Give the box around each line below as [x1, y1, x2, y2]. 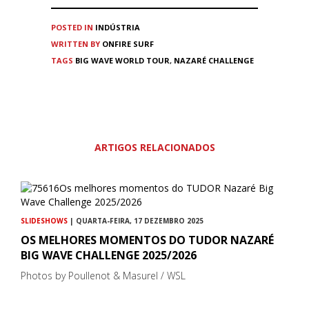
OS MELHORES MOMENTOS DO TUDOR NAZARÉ [21, 232, 274, 248]
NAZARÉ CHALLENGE [174, 55, 254, 66]
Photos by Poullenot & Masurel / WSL [21, 269, 186, 283]
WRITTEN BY [51, 39, 102, 50]
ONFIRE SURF [102, 39, 154, 50]
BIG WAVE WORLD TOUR [75, 55, 170, 66]
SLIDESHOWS [21, 216, 68, 226]
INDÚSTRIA [95, 22, 140, 33]
